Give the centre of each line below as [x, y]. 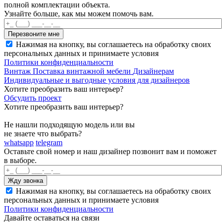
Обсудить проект [33, 98]
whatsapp [19, 142]
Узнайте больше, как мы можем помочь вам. [79, 13]
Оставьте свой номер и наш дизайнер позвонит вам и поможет [110, 151]
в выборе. [20, 160]
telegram [49, 142]
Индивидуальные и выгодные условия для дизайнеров [97, 80]
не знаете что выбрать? [43, 133]
